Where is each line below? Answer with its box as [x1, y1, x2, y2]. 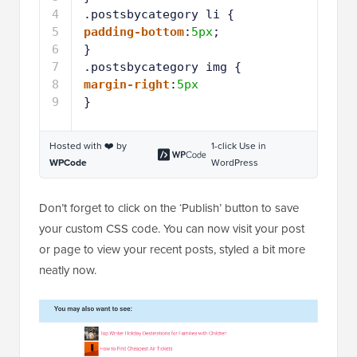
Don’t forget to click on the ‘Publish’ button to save [39, 76, 299, 94]
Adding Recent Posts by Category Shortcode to [39, 326, 295, 344]
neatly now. [39, 138, 96, 156]
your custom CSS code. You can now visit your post [39, 96, 304, 115]
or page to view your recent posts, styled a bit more [39, 117, 305, 135]
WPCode [49, 32, 87, 47]
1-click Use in [210, 15, 266, 30]
